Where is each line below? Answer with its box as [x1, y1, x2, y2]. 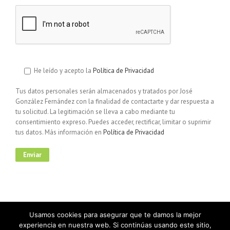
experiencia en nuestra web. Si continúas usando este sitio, [18, 221, 212, 229]
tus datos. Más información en [15, 128, 103, 137]
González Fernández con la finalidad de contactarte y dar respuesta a [15, 97, 214, 106]
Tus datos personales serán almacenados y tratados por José [15, 87, 193, 96]
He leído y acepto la [34, 66, 93, 75]
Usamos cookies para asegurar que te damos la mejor [29, 210, 201, 219]
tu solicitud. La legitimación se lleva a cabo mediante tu [15, 107, 175, 117]
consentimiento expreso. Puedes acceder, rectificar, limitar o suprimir [15, 118, 211, 127]
